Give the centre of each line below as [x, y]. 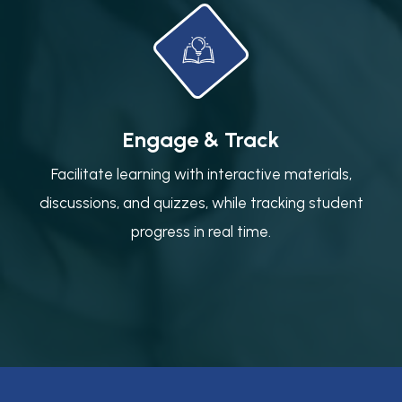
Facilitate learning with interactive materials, [201, 174]
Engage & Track [201, 139]
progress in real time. [201, 231]
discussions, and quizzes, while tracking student [201, 202]
